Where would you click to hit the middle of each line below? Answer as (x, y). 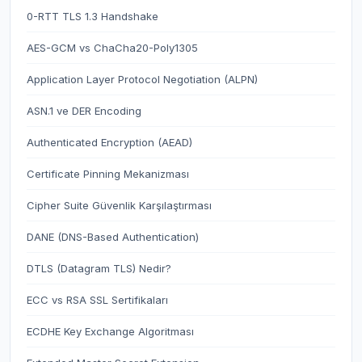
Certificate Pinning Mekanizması (108, 174)
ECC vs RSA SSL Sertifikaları (97, 300)
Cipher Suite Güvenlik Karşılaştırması (119, 205)
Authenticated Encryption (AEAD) (109, 142)
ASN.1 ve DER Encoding (84, 111)
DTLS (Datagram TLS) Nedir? (99, 268)
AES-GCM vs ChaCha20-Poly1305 (112, 48)
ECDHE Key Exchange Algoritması (110, 331)
